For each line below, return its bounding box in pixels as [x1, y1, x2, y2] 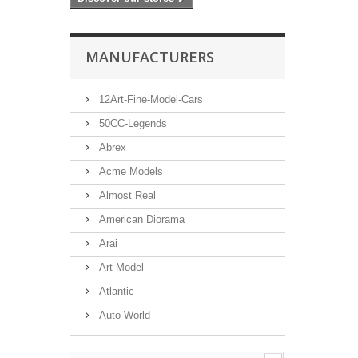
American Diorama [96, 213, 185, 226]
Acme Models [96, 165, 163, 178]
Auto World [96, 309, 150, 322]
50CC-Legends [96, 117, 167, 130]
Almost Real [96, 189, 156, 202]
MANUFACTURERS [86, 47, 214, 67]
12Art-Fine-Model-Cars [96, 93, 203, 106]
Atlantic [96, 285, 134, 298]
